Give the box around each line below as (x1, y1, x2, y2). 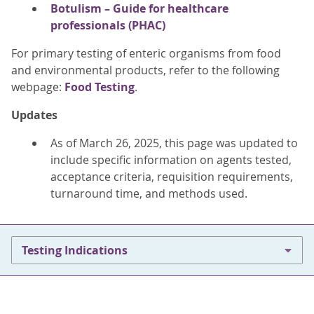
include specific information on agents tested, (50, 152, 292, 168)
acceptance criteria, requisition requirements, (50, 169, 293, 184)
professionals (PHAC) (50, 18, 165, 33)
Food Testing (64, 79, 135, 95)
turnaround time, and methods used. (50, 186, 247, 201)
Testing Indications (22, 243, 128, 258)
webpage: (11, 79, 64, 95)
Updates (11, 107, 57, 123)
